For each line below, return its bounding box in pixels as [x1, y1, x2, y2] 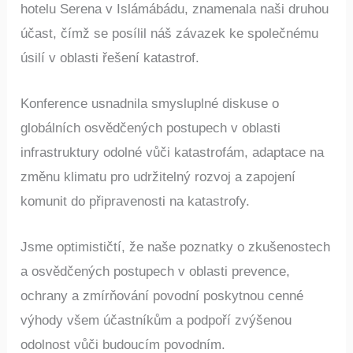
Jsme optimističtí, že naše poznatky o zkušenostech [20, 240, 331, 255]
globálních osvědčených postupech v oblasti [20, 121, 281, 136]
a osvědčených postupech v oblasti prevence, [20, 264, 291, 280]
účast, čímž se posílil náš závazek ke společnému [20, 25, 319, 41]
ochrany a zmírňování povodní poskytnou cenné [20, 288, 304, 304]
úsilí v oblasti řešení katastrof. [20, 50, 200, 65]
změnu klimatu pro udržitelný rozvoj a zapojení [20, 169, 296, 185]
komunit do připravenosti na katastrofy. [20, 194, 251, 210]
